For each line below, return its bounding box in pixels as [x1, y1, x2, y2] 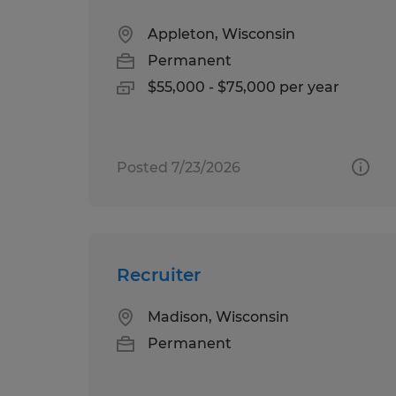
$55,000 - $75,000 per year [148, 78, 339, 95]
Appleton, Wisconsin [148, 25, 295, 42]
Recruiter [117, 263, 201, 286]
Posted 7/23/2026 [117, 158, 240, 176]
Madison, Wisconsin [148, 308, 289, 325]
